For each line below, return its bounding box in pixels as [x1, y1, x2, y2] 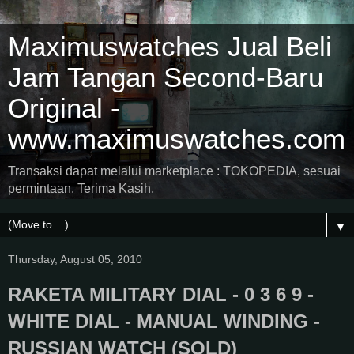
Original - [8, 93, 120, 123]
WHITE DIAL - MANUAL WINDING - [8, 311, 320, 332]
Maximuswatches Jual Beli [8, 32, 332, 62]
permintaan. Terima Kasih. [8, 182, 154, 195]
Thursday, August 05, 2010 [8, 253, 142, 265]
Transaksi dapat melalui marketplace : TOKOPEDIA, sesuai [8, 164, 341, 178]
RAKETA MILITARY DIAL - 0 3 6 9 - [8, 284, 314, 305]
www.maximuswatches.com [8, 124, 345, 154]
